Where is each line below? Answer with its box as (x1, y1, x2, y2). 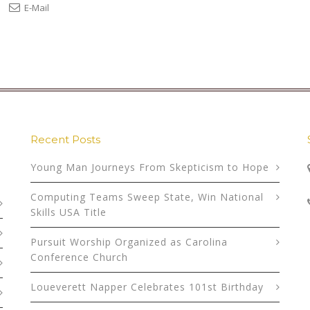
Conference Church (30, 250, 128, 264)
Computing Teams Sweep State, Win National (30, 190, 264, 204)
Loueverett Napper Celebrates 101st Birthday (30, 280, 264, 294)
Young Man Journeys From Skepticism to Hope (30, 161, 269, 174)
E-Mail (22, 1, 49, 15)
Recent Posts (30, 133, 100, 147)
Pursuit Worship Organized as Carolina (30, 235, 228, 249)
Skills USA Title (30, 206, 107, 219)
